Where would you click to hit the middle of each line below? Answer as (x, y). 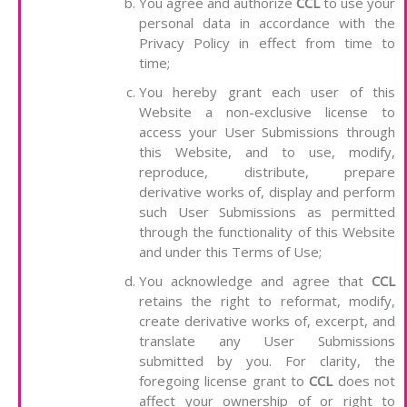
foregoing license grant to (224, 381)
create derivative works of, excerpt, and (267, 321)
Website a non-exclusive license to (267, 112)
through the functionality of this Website (267, 232)
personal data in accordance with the (267, 23)
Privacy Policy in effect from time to (267, 43)
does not (364, 381)
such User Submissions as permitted (267, 212)
